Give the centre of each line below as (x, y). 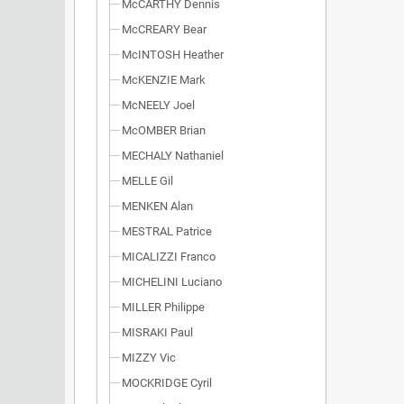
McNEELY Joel (158, 105)
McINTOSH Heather (173, 55)
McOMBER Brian (164, 130)
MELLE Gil (147, 181)
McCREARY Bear (164, 29)
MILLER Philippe (163, 307)
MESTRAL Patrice (167, 231)
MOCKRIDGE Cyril (167, 383)
